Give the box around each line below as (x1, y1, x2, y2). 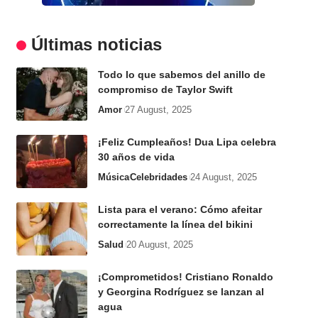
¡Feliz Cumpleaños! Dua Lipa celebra (97, 136, 276, 148)
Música (97, 172, 129, 182)
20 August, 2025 (126, 239, 193, 250)
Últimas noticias (31, 35, 163, 54)
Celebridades (129, 172, 187, 182)
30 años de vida (97, 151, 175, 163)
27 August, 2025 (124, 104, 192, 115)
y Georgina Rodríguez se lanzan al (97, 286, 264, 297)
